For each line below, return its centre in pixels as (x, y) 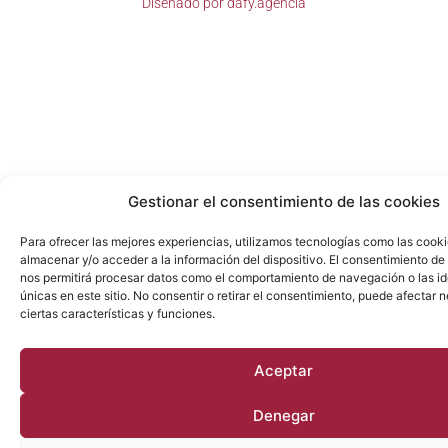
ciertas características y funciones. (117, 313)
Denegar (283, 415)
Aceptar (283, 370)
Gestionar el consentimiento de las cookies (283, 201)
